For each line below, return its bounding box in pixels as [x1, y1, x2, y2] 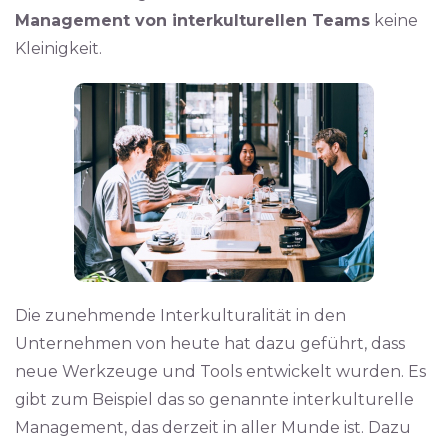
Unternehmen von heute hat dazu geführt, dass [15, 334, 405, 353]
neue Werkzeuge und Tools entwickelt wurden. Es [15, 362, 426, 381]
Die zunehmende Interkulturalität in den [15, 306, 346, 325]
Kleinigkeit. [15, 39, 102, 58]
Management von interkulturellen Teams [15, 11, 370, 30]
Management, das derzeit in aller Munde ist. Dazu [15, 418, 411, 437]
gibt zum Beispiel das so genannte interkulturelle [15, 390, 414, 409]
